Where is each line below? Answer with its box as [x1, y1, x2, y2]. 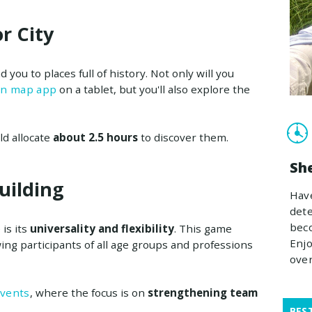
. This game [173, 221, 232, 235]
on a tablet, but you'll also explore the [56, 81, 251, 96]
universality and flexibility [29, 221, 174, 235]
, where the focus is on [29, 285, 148, 299]
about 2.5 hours [49, 130, 138, 144]
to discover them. [137, 130, 228, 144]
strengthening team [147, 285, 258, 299]
